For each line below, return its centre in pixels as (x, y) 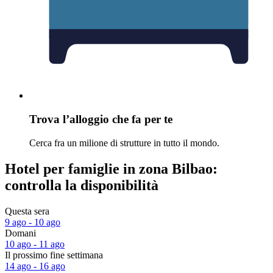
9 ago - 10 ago (33, 222)
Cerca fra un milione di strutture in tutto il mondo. (124, 143)
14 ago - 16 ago (35, 266)
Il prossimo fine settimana (54, 255)
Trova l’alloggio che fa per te (101, 119)
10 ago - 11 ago (35, 244)
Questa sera (27, 211)
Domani (20, 233)
